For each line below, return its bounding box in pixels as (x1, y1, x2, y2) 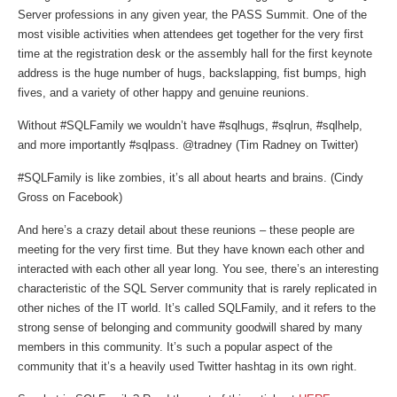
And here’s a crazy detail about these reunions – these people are (18, 223, 354, 237)
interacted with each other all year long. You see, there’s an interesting (18, 262, 378, 276)
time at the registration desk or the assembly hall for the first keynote (18, 47, 372, 60)
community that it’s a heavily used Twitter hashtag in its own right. (18, 360, 357, 373)
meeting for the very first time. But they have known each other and (18, 243, 364, 256)
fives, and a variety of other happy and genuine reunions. (18, 86, 309, 99)
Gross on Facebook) (18, 191, 122, 204)
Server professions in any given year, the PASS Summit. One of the (18, 8, 367, 21)
